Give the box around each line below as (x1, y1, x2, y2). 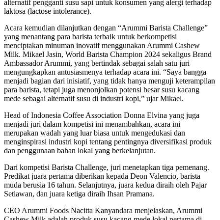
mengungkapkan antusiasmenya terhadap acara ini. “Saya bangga (4, 68, 206, 77)
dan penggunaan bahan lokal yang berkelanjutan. (4, 146, 156, 155)
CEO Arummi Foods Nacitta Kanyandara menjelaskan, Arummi (4, 206, 202, 215)
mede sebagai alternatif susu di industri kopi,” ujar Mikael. (4, 94, 184, 103)
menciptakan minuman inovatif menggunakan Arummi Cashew (4, 41, 200, 50)
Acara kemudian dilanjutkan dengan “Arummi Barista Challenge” (4, 24, 208, 32)
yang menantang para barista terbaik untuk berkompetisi (4, 32, 177, 41)
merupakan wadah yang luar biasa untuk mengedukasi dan (4, 129, 185, 137)
